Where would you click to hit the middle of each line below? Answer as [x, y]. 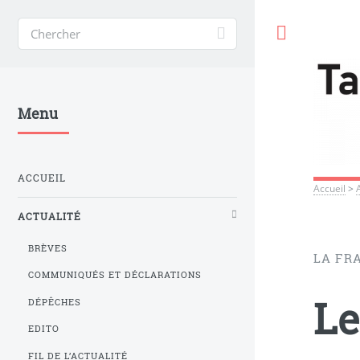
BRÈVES [48, 248]
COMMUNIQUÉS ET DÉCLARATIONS [115, 275]
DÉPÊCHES [55, 302]
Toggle [323, 33]
